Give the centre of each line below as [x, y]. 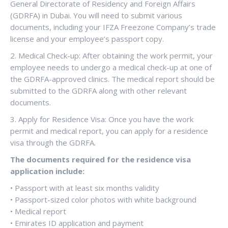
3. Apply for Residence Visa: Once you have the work [102, 119]
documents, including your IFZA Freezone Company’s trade [113, 27]
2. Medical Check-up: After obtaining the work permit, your [111, 55]
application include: [47, 171]
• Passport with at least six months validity [85, 188]
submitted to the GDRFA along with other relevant [98, 90]
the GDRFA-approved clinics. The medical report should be [112, 79]
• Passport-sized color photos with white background [103, 199]
